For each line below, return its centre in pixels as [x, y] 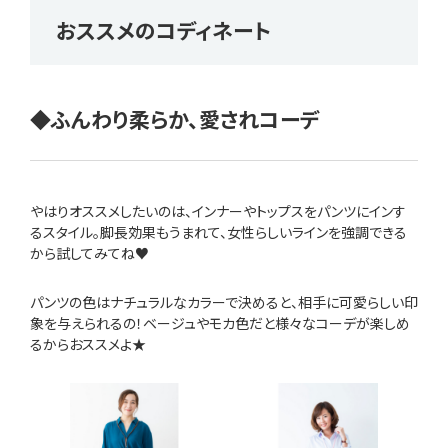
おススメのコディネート [164, 30]
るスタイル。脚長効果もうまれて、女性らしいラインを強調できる [218, 231]
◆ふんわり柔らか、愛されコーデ [175, 119]
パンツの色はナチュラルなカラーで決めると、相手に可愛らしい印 [224, 301]
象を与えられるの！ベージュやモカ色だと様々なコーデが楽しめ [220, 322]
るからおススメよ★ [89, 343]
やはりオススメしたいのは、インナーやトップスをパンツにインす [218, 210]
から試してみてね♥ [91, 252]
